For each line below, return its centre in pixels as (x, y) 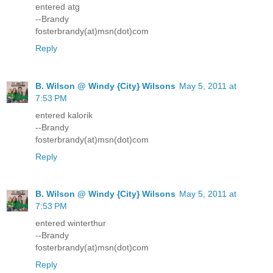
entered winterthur (71, 223)
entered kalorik (64, 115)
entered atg (58, 6)
